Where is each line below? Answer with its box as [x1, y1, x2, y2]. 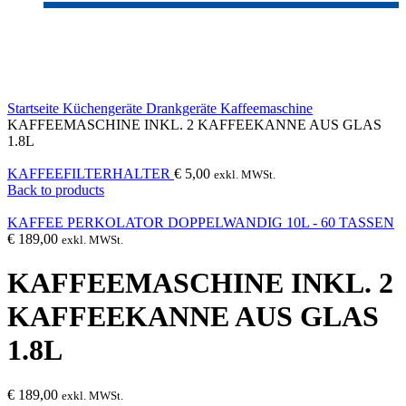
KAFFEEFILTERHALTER [7, 166, 174, 181]
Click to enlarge [7, 84, 98, 100]
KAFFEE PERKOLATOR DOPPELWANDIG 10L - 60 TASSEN [7, 215, 394, 230]
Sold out [7, 23, 55, 38]
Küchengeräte [63, 101, 146, 116]
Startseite [7, 101, 63, 116]
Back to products [7, 182, 104, 198]
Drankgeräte [146, 101, 220, 116]
